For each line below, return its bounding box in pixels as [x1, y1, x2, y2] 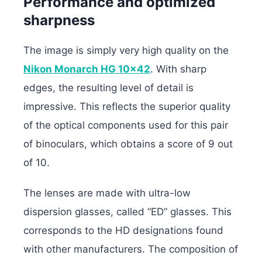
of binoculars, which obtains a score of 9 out [23, 137, 233, 150]
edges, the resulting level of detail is [23, 81, 194, 94]
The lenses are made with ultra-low [23, 187, 191, 199]
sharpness [23, 11, 95, 29]
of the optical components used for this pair [23, 119, 228, 131]
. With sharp [150, 63, 206, 75]
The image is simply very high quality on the [23, 44, 229, 56]
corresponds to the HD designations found [23, 224, 223, 236]
